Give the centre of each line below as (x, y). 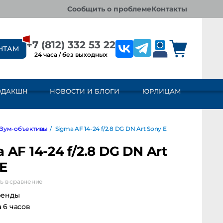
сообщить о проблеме (112, 9)
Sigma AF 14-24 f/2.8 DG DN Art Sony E (100, 129)
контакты (172, 9)
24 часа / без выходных (71, 54)
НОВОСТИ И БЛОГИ (84, 91)
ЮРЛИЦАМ (162, 91)
